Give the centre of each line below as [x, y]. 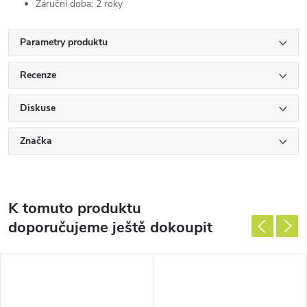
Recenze [38, 75]
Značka [36, 141]
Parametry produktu [64, 42]
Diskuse [38, 108]
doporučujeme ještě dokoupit [110, 228]
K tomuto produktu [75, 208]
